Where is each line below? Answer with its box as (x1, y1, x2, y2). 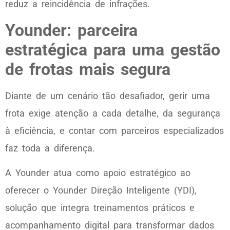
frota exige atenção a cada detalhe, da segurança (5, 107, 220, 119)
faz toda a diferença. (5, 142, 95, 154)
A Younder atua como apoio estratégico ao (5, 167, 190, 179)
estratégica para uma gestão (5, 40, 220, 60)
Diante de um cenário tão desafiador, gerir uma (5, 90, 210, 101)
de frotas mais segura (5, 59, 170, 79)
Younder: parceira (5, 20, 138, 40)
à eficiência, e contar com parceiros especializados (5, 125, 224, 136)
